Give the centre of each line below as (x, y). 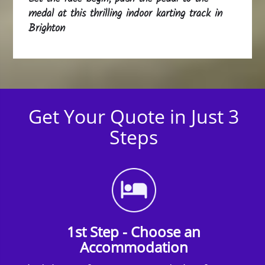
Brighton (47, 28)
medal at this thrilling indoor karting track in (126, 14)
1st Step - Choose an (134, 231)
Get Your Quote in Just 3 (134, 116)
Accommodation (134, 247)
